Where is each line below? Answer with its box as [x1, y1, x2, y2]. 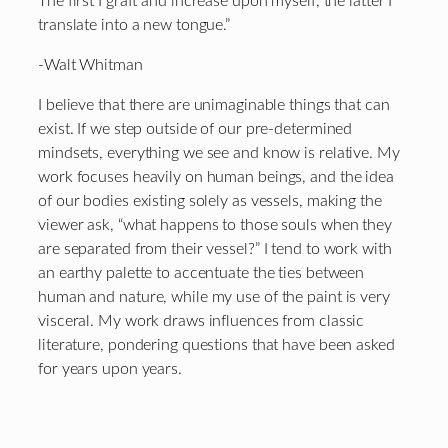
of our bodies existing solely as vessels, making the [38, 193, 382, 210]
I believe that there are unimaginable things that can [38, 97, 390, 114]
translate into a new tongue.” [38, 16, 231, 33]
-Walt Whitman [38, 57, 143, 74]
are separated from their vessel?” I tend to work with [38, 241, 392, 258]
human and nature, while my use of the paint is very [38, 289, 390, 306]
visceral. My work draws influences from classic [38, 313, 365, 330]
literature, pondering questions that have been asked [38, 337, 395, 354]
